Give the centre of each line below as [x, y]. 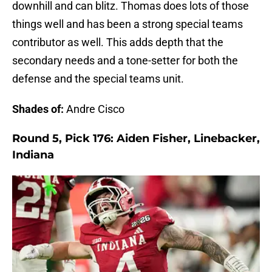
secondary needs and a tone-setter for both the [125, 60]
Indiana [33, 155]
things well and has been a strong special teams [127, 24]
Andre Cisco [94, 109]
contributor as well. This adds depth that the [118, 42]
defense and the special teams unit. [98, 78]
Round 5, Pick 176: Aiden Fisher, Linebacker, [136, 138]
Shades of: [38, 109]
